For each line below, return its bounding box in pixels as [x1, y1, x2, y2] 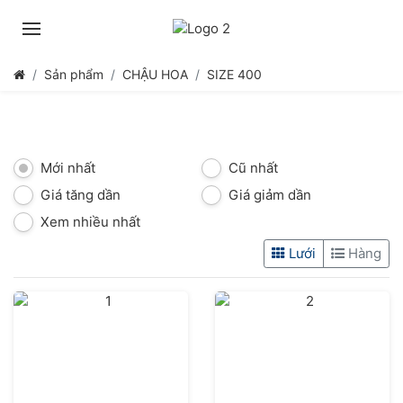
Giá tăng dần [40, 186, 121, 203]
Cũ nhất [228, 159, 278, 176]
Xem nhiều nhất [40, 213, 140, 230]
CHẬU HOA [122, 67, 188, 82]
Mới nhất [40, 159, 95, 176]
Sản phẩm [44, 67, 103, 82]
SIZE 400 [207, 67, 262, 82]
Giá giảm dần [228, 186, 311, 203]
